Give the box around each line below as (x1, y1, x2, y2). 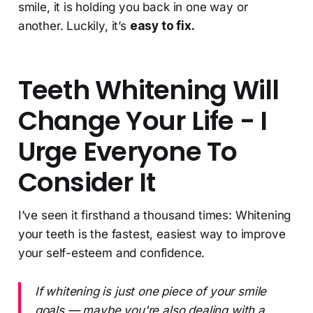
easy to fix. (129, 19, 195, 34)
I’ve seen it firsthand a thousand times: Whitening (17, 208, 291, 223)
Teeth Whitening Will (17, 72, 279, 109)
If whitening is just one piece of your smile (34, 284, 267, 299)
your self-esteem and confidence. (17, 246, 205, 261)
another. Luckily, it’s (17, 19, 130, 34)
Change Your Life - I (17, 103, 268, 140)
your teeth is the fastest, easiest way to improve (17, 227, 286, 242)
